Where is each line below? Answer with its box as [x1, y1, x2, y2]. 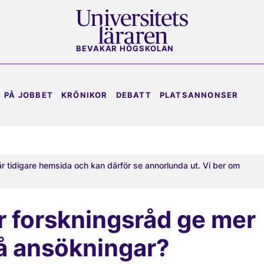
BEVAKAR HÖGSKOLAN [76, 44, 174, 54]
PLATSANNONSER [159, 90, 239, 100]
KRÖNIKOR [61, 90, 108, 100]
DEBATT [115, 90, 151, 100]
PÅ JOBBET [4, 90, 54, 100]
